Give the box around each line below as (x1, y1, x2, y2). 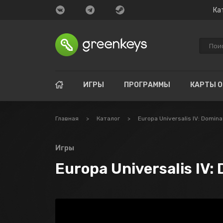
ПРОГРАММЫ (124, 81, 170, 89)
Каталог (97, 115, 120, 122)
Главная (55, 115, 79, 122)
